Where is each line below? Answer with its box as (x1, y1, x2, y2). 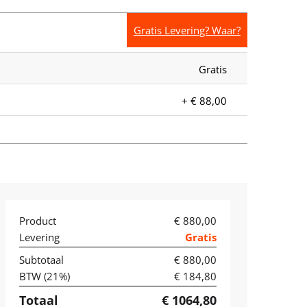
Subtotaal (19, 252, 64, 267)
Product (19, 213, 56, 228)
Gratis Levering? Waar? (134, 23, 241, 37)
